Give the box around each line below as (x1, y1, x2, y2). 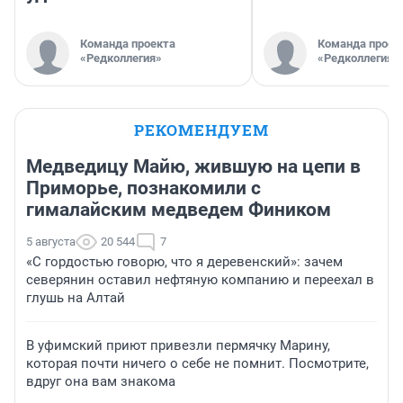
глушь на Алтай (26, 290, 125, 307)
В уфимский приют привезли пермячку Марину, (26, 337, 330, 354)
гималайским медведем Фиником (26, 199, 331, 221)
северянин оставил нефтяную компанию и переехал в (26, 272, 374, 289)
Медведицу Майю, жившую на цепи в (26, 156, 361, 178)
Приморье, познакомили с (26, 177, 261, 200)
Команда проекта (80, 37, 175, 51)
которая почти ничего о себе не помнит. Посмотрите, (26, 355, 369, 372)
